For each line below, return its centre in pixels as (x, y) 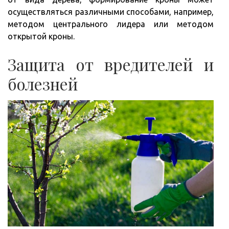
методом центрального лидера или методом (111, 24)
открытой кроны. (41, 37)
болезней (43, 84)
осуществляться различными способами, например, (111, 12)
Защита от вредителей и (111, 64)
